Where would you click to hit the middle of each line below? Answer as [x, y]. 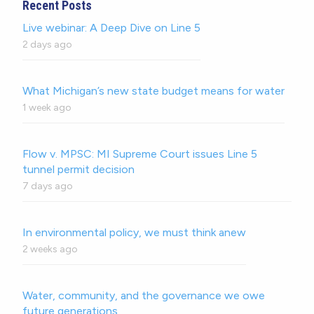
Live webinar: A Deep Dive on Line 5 [111, 27]
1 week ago [47, 107]
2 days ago [47, 44]
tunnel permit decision [78, 169]
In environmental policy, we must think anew [134, 232]
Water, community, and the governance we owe [144, 295]
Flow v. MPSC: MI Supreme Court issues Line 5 [140, 153]
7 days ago [48, 186]
